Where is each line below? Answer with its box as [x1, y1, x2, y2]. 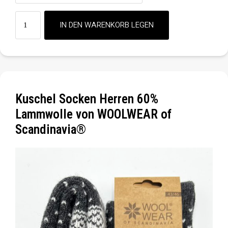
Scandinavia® [15, 122, 86, 137]
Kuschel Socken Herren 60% [15, 91, 158, 106]
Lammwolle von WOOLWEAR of [15, 106, 172, 122]
